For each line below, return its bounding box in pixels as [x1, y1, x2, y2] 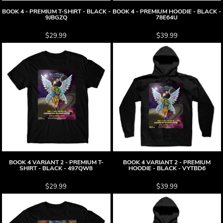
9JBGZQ [45, 13, 67, 21]
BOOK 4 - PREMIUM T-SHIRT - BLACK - [1, 7, 111, 15]
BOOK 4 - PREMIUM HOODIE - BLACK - [112, 7, 222, 15]
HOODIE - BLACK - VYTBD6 [128, 164, 206, 172]
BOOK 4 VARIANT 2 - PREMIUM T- [8, 158, 104, 166]
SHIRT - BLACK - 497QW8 [19, 164, 93, 172]
